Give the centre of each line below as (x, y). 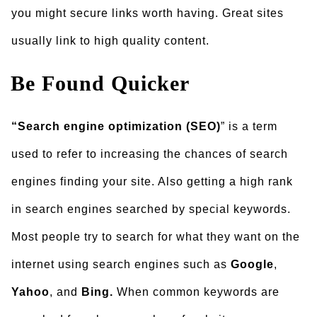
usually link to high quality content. (110, 41)
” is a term (249, 126)
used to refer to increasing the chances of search (150, 154)
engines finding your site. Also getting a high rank (152, 181)
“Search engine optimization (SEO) (116, 126)
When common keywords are (198, 292)
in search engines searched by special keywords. (151, 209)
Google (250, 264)
